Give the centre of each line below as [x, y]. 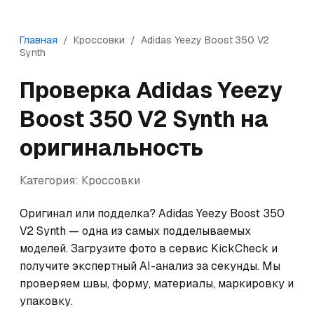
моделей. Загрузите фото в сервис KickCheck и [149, 248]
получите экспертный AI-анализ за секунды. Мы [150, 266]
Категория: [50, 180]
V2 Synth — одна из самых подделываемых [135, 231]
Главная [39, 40]
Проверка [78, 90]
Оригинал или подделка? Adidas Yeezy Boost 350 [152, 213]
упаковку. [46, 301]
